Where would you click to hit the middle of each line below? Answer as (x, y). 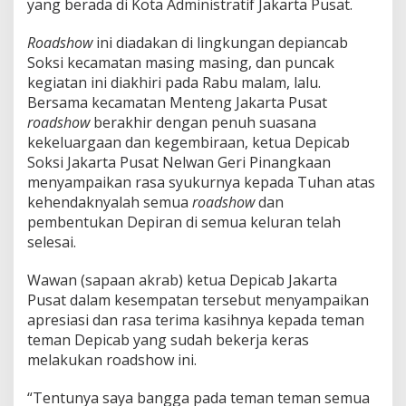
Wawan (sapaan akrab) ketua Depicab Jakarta (182, 280)
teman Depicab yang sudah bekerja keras (168, 340)
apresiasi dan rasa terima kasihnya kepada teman (196, 320)
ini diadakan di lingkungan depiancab (220, 43)
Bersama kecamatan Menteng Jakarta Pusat (177, 103)
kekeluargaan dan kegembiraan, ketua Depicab (188, 143)
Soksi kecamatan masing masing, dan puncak (181, 63)
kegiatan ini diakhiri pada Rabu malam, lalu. (174, 83)
